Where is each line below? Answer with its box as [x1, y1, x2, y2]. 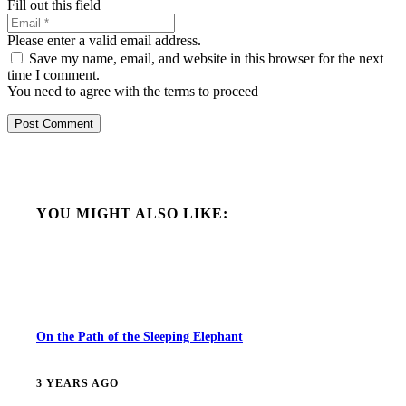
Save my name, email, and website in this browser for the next [29, 50, 383, 66]
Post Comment [14, 116, 93, 130]
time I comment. [7, 66, 100, 82]
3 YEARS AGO [36, 377, 119, 391]
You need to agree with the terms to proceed [7, 82, 258, 99]
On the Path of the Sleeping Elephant [36, 328, 243, 343]
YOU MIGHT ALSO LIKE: [36, 205, 228, 221]
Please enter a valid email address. [7, 32, 201, 48]
